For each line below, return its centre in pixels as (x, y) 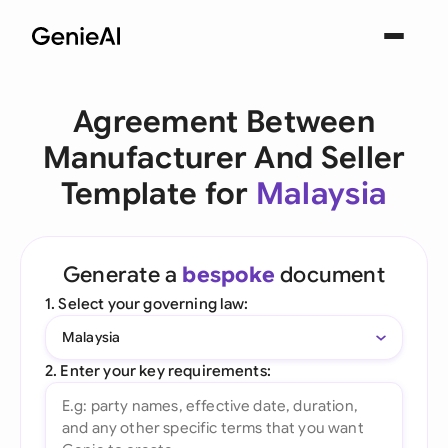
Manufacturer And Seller (224, 158)
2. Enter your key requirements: (158, 370)
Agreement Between (224, 122)
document (329, 274)
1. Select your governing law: (147, 303)
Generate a (123, 274)
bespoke (228, 274)
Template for (158, 194)
